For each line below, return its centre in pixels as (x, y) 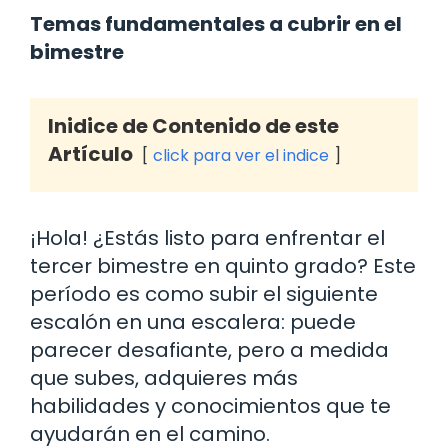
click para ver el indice (241, 155)
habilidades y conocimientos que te (210, 405)
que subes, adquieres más (164, 377)
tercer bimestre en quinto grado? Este (223, 265)
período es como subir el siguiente (204, 293)
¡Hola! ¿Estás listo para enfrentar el (207, 237)
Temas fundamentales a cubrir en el (216, 23)
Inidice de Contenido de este (193, 125)
